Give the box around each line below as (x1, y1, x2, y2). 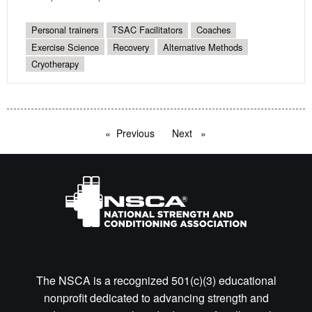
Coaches (196, 23, 231, 37)
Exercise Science (31, 40, 99, 54)
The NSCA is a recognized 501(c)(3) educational (36, 272, 276, 289)
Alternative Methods (163, 40, 242, 54)
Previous (116, 126, 155, 141)
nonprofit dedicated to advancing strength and (43, 290, 269, 306)
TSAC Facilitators (112, 23, 182, 37)
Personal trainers (31, 23, 98, 37)
